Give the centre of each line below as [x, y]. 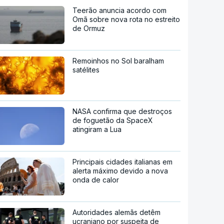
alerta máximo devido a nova [120, 171]
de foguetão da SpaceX [113, 120]
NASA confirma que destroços [122, 111]
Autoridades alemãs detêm [117, 212]
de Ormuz [89, 28]
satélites [86, 70]
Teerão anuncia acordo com [120, 10]
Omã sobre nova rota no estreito [126, 19]
